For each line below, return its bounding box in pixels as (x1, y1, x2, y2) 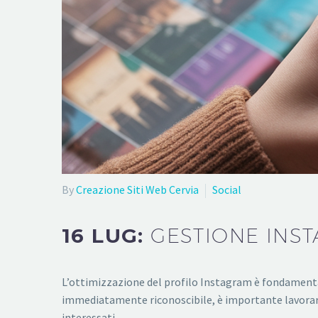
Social (212, 182, 241, 197)
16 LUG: (62, 224, 151, 248)
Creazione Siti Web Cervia (76, 182, 199, 197)
